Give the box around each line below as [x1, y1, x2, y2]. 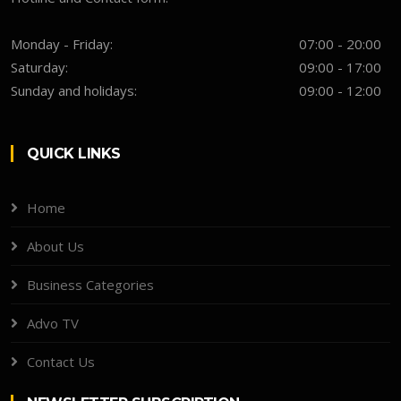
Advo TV [27, 314, 79, 333]
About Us [27, 237, 84, 256]
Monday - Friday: [11, 35, 113, 54]
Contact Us [27, 353, 95, 371]
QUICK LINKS [27, 145, 121, 163]
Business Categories [27, 276, 154, 294]
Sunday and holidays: [11, 81, 137, 100]
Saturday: [11, 58, 68, 77]
